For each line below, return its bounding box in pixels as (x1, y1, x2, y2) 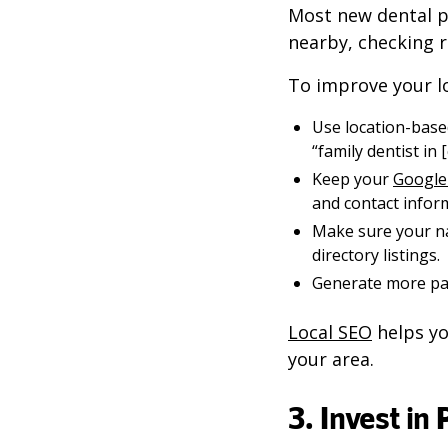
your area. (288, 347, 374, 371)
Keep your (312, 168, 393, 190)
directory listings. (312, 244, 440, 266)
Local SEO (288, 320, 372, 344)
